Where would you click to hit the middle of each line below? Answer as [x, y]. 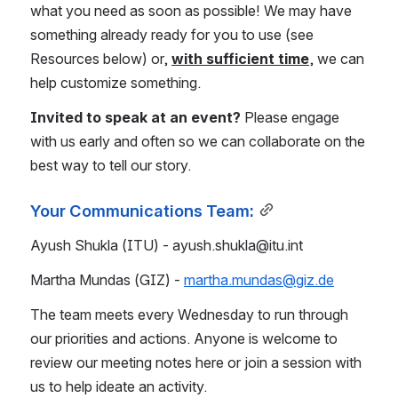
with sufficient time [240, 58]
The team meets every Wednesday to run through [189, 314]
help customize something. [115, 82]
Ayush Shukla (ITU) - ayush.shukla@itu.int [168, 245]
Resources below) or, [101, 58]
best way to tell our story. [111, 165]
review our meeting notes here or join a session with [196, 362]
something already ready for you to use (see [172, 34]
